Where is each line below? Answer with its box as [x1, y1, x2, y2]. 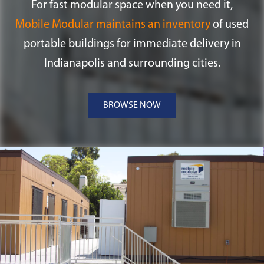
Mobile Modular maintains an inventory [15, 18, 210, 31]
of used [210, 18, 249, 31]
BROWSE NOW [103, 100, 161, 110]
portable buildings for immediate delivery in [23, 38, 241, 50]
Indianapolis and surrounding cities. [44, 57, 220, 70]
